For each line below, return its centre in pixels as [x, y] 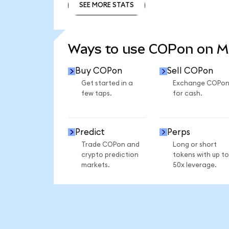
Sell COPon [190, 71]
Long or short [194, 144]
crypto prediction [110, 155]
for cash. [187, 94]
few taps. [96, 94]
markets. [95, 165]
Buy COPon [99, 71]
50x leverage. [194, 165]
